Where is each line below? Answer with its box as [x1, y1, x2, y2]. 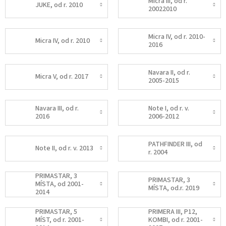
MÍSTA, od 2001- [35, 179, 84, 190]
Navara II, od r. [148, 68, 190, 78]
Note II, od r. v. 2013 [35, 143, 93, 154]
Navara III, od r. [35, 103, 79, 114]
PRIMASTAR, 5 [35, 207, 77, 217]
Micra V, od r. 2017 [35, 72, 88, 82]
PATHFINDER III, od [148, 139, 202, 150]
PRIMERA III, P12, [148, 207, 197, 217]
